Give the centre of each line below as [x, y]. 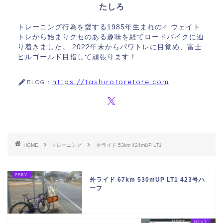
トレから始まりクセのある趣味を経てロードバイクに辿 [111, 37]
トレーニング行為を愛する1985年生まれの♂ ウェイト [109, 27]
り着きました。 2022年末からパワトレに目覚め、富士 [110, 47]
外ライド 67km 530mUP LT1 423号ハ [147, 180]
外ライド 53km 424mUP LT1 [129, 145]
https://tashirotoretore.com [111, 82]
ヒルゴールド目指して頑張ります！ [77, 57]
